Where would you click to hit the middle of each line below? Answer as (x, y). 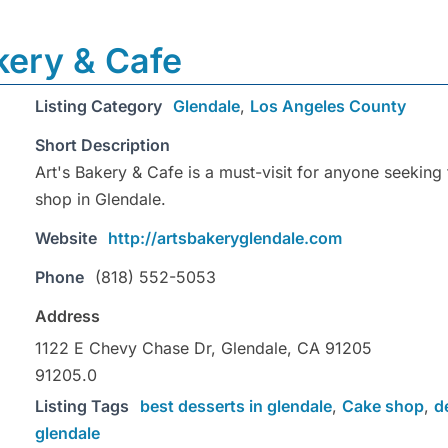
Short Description (102, 145)
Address (67, 316)
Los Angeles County (328, 106)
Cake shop (383, 406)
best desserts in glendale (236, 406)
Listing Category (98, 106)
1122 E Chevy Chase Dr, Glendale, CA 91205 (203, 348)
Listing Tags (82, 406)
